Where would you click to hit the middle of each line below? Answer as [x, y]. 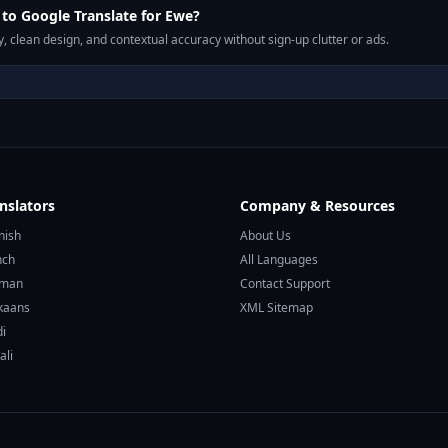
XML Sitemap [276, 307]
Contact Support [285, 283]
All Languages [279, 259]
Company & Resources [317, 205]
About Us [265, 235]
